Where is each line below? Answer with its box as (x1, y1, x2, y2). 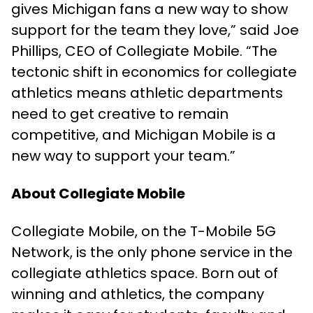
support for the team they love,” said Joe (11, 20, 299, 40)
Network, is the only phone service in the (11, 242, 293, 262)
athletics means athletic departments (11, 83, 283, 103)
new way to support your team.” (11, 146, 235, 166)
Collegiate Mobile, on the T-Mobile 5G (11, 221, 276, 241)
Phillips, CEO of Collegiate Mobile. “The (11, 41, 277, 61)
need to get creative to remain (11, 104, 228, 124)
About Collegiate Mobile (11, 184, 185, 203)
